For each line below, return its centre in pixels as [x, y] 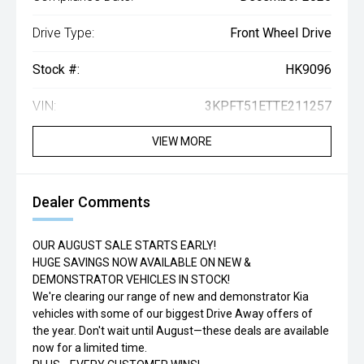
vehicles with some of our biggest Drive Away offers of [173, 314]
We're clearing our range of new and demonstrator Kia [171, 297]
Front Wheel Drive [281, 33]
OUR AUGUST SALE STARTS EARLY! [124, 246]
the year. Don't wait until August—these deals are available [181, 331]
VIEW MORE [182, 142]
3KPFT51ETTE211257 [268, 106]
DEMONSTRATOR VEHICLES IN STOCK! [131, 280]
